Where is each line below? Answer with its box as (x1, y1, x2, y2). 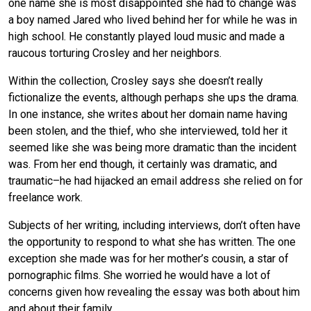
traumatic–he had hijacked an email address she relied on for (8, 174, 303, 187)
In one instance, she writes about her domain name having (8, 107, 287, 121)
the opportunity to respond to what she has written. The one (8, 235, 296, 249)
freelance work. (8, 190, 83, 204)
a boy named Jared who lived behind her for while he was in (8, 12, 297, 26)
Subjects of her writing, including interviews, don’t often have (8, 218, 301, 232)
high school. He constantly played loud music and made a (8, 29, 285, 43)
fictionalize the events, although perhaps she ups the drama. (8, 90, 299, 104)
